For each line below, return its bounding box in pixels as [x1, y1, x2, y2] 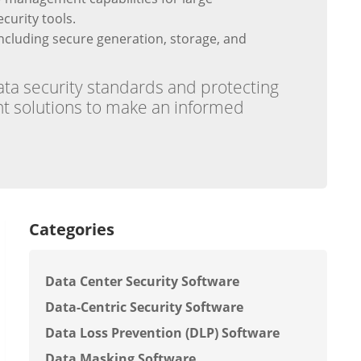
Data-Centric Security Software [45, 298, 243, 316]
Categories [29, 218, 114, 240]
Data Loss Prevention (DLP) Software [45, 324, 280, 342]
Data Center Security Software [45, 272, 239, 290]
